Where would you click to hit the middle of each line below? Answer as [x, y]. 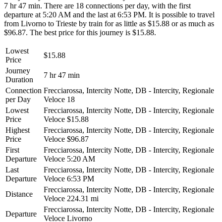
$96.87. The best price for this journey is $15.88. [80, 32]
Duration [19, 79]
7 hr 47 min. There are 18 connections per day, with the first [97, 5]
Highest [18, 130]
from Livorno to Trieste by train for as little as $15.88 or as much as [109, 23]
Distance [19, 194]
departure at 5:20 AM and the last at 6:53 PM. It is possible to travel [109, 14]
